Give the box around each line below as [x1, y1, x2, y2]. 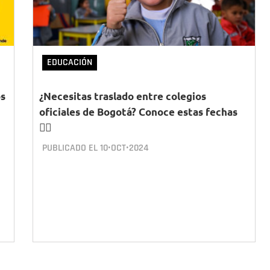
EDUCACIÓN [47, 56, 92, 69]
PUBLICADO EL [42, 142, 100, 154]
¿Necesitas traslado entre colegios [39, 90, 206, 102]
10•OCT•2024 [100, 142, 149, 154]
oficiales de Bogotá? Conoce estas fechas [39, 105, 237, 118]
